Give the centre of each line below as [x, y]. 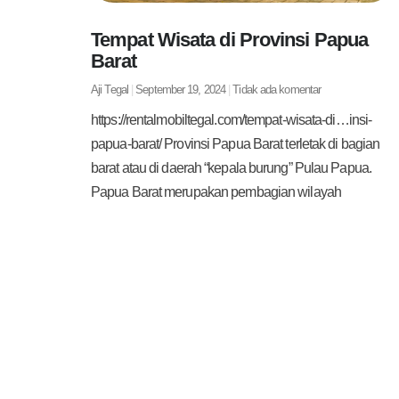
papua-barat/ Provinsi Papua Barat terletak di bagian [236, 144]
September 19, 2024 [181, 90]
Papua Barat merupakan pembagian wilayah [216, 192]
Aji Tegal [111, 90]
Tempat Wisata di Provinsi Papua [230, 40]
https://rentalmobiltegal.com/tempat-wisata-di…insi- [232, 120]
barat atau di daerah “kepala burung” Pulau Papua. [231, 168]
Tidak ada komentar [276, 90]
